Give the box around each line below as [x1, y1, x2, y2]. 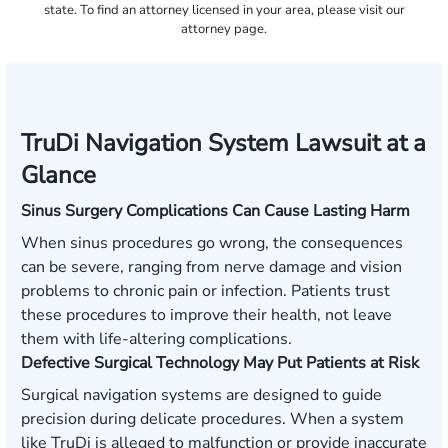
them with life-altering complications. [21, 328, 292, 350]
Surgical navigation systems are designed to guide [21, 384, 382, 406]
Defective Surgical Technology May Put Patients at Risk [21, 352, 419, 374]
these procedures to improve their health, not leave [21, 304, 392, 326]
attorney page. [181, 20, 267, 38]
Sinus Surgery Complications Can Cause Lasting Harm [21, 200, 410, 222]
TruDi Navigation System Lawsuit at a [21, 127, 426, 159]
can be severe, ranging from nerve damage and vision [21, 256, 402, 278]
